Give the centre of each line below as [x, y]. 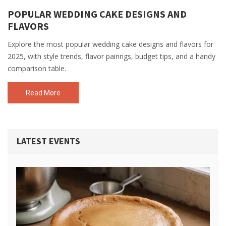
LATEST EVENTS [48, 141]
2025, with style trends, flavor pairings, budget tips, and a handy [111, 56]
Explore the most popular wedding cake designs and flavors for [110, 44]
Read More [43, 93]
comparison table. [37, 68]
